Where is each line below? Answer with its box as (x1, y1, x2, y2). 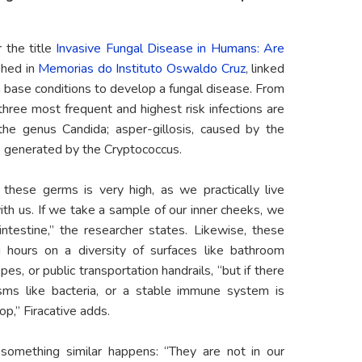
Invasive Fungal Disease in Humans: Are (56, 40, 285, 58)
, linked (245, 60, 285, 78)
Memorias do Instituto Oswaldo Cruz (38, 60, 246, 78)
